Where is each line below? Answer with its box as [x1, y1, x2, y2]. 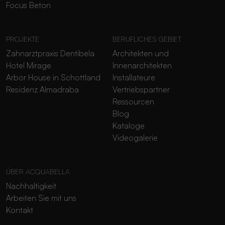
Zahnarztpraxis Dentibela [6, 48, 94, 58]
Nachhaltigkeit [6, 180, 56, 191]
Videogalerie [113, 132, 158, 143]
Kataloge [113, 120, 145, 131]
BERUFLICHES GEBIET [113, 34, 181, 43]
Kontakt [6, 204, 33, 215]
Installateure [113, 72, 155, 82]
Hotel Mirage [6, 60, 51, 70]
